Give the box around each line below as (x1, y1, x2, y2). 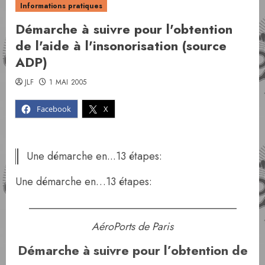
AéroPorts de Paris (92, 219, 173, 234)
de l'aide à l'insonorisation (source (15, 36, 227, 55)
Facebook (37, 104, 71, 114)
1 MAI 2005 (49, 77, 87, 88)
